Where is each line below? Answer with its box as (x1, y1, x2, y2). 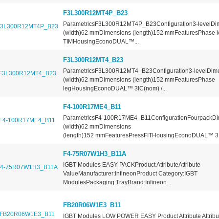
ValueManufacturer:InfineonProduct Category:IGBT (63, 170, 197, 177)
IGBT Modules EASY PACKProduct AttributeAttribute (63, 161, 200, 169)
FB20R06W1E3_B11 (63, 201, 121, 209)
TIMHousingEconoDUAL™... (63, 38, 139, 45)
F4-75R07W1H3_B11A (63, 150, 126, 158)
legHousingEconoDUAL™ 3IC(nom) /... (63, 85, 167, 92)
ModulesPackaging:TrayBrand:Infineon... (63, 179, 171, 186)
